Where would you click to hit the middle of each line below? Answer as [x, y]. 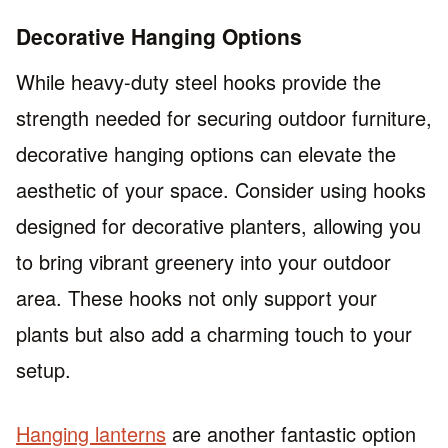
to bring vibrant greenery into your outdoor [203, 261]
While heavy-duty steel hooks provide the [198, 81]
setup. [43, 369]
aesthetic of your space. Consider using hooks [221, 189]
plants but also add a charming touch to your [214, 333]
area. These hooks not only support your [196, 297]
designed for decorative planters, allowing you [218, 225]
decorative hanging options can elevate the [206, 153]
